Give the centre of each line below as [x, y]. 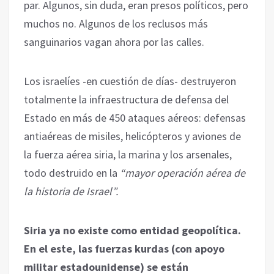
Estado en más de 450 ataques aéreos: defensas [135, 117]
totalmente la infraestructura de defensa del [126, 99]
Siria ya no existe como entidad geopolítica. [132, 230]
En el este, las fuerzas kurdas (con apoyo [124, 248]
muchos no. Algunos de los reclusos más [116, 23]
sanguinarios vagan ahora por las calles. [114, 42]
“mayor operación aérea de [183, 172]
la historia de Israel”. [71, 191]
